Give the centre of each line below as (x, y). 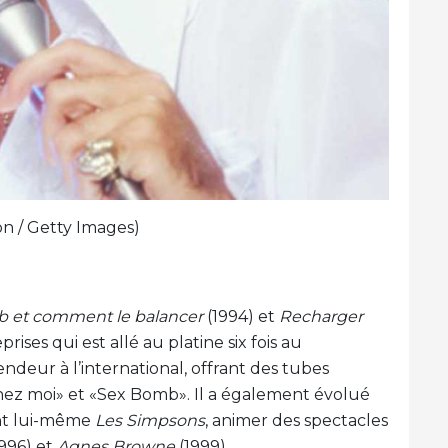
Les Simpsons (150, 420)
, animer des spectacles (296, 420)
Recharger (321, 316)
